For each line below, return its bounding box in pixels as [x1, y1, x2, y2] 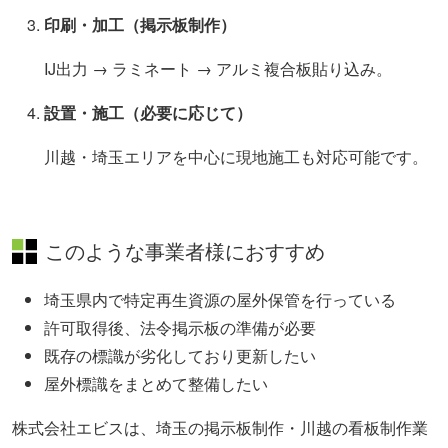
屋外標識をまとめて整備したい [44, 372, 268, 396]
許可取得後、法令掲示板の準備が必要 [44, 316, 316, 340]
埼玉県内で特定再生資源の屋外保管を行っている [44, 288, 396, 312]
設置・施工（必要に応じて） [44, 101, 252, 125]
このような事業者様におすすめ [45, 241, 325, 264]
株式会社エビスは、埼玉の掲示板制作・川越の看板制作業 [12, 416, 428, 440]
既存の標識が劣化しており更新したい [44, 344, 316, 368]
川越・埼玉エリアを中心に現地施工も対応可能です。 [44, 145, 428, 169]
